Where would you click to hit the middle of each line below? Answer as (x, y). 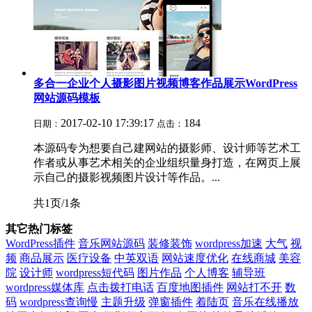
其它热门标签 (39, 229)
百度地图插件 (190, 287)
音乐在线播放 (265, 302)
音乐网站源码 (111, 243)
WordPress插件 (40, 243)
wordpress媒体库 (45, 287)
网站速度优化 (195, 258)
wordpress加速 (229, 243)
